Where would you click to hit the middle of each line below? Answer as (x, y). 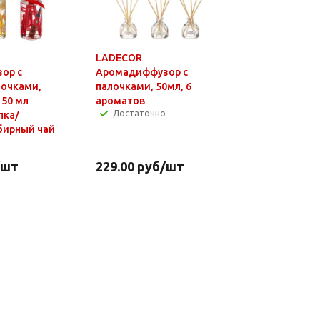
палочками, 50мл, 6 (143, 86)
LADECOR (119, 57)
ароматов (120, 100)
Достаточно (139, 113)
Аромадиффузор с (141, 72)
